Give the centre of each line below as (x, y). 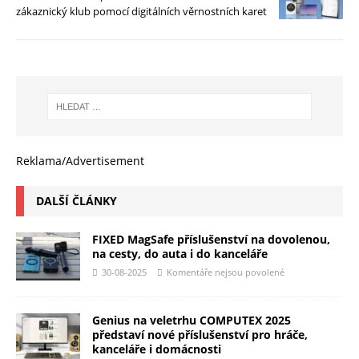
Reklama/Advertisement (80, 161)
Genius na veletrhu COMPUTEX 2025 (192, 321)
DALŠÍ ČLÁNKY (77, 201)
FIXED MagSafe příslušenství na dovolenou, (211, 240)
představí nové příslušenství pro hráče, (200, 335)
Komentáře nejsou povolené (226, 272)
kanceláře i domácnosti (157, 349)
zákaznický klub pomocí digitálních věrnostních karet (141, 12)
